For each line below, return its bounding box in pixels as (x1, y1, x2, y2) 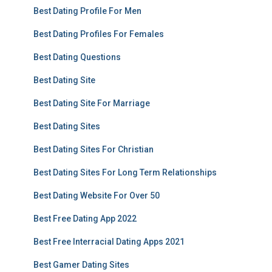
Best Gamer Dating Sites (33, 260, 129, 270)
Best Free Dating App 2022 (33, 214, 137, 223)
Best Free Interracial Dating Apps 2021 (33, 237, 185, 246)
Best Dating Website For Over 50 (33, 191, 160, 200)
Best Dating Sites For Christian (33, 144, 154, 154)
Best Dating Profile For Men (33, 6, 141, 16)
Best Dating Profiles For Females (33, 29, 164, 39)
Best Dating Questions (33, 52, 121, 62)
